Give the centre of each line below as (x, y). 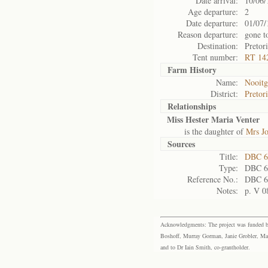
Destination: (218, 46)
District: (224, 94)
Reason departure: (208, 34)
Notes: (227, 191)
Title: (229, 156)
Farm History (192, 70)
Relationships (192, 106)
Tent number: (215, 57)
